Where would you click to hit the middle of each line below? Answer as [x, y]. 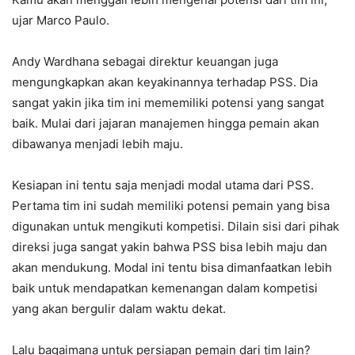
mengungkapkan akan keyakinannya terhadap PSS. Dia [165, 82]
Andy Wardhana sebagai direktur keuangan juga [145, 62]
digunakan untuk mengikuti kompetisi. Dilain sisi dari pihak [176, 227]
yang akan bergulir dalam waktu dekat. [119, 309]
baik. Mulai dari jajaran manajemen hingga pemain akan [166, 124]
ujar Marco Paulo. [61, 21]
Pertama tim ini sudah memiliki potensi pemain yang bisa [171, 206]
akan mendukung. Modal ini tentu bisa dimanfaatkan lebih [172, 268]
